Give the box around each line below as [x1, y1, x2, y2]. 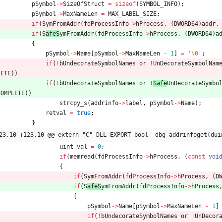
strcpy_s [59, 99, 87, 107]
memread [70, 153, 94, 160]
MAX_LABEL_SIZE [108, 10, 157, 17]
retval [46, 109, 66, 116]
